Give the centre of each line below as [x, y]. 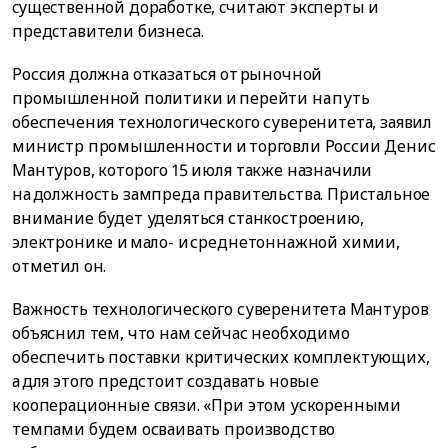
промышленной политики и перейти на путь [191, 98]
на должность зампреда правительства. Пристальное [221, 194]
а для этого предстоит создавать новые [166, 381]
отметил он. [59, 266]
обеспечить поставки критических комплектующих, [221, 357]
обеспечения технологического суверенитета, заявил [222, 122]
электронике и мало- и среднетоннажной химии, [206, 242]
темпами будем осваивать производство [174, 429]
